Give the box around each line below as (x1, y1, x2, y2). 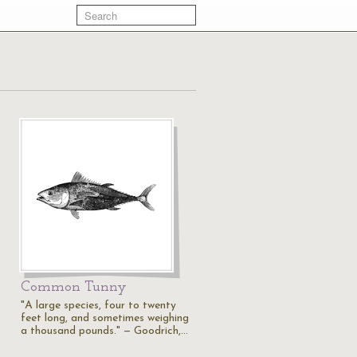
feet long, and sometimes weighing (21, 312, 189, 324)
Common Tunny (21, 280, 127, 295)
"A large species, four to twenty (21, 300, 176, 312)
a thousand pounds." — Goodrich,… (21, 325, 188, 337)
